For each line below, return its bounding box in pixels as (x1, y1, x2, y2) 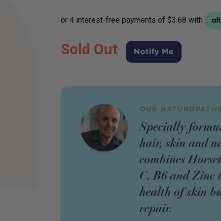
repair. (139, 200, 173, 216)
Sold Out (60, 40, 118, 58)
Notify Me (133, 46, 174, 56)
